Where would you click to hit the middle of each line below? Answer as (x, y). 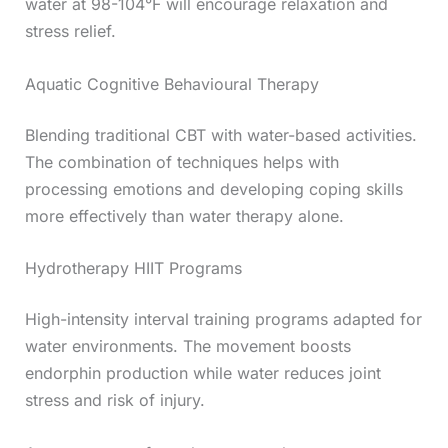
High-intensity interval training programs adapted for (223, 319)
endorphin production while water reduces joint (202, 373)
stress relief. (70, 31)
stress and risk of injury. (114, 400)
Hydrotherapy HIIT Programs (133, 268)
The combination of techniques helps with (181, 161)
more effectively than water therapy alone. (184, 215)
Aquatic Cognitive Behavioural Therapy (171, 83)
